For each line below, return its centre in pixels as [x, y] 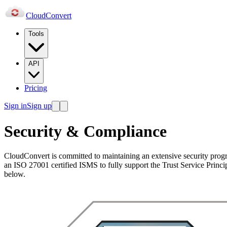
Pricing [36, 88]
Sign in [15, 105]
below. [15, 174]
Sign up [39, 105]
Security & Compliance [85, 131]
